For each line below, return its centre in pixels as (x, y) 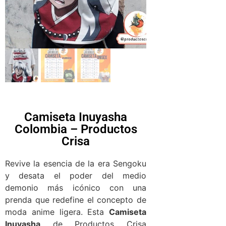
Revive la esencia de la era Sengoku (76, 163)
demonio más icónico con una (76, 187)
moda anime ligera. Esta (57, 212)
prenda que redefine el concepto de (76, 200)
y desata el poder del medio (76, 175)
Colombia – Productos (76, 129)
